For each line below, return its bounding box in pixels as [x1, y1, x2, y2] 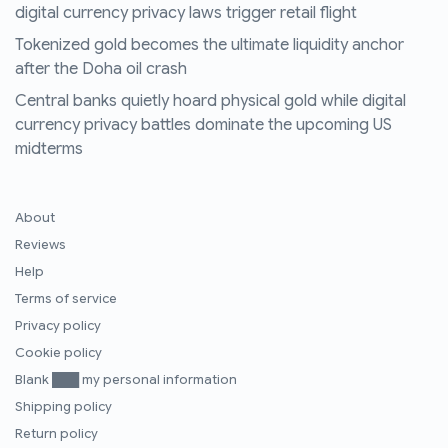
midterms [15, 138, 83, 159]
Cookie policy [15, 344, 102, 361]
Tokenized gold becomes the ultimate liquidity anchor [15, 34, 404, 55]
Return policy [15, 425, 98, 442]
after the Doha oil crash [15, 58, 187, 79]
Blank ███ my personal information [15, 371, 237, 388]
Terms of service [15, 290, 117, 307]
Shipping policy [15, 398, 112, 415]
